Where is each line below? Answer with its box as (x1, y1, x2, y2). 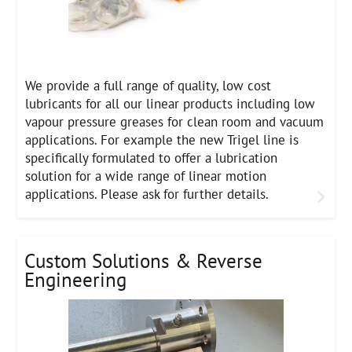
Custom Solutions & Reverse (24, 248, 263, 274)
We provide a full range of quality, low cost (25, 76, 272, 95)
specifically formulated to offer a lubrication (25, 148, 278, 167)
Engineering (24, 267, 127, 293)
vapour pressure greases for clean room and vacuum (25, 112, 324, 131)
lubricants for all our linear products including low (25, 94, 316, 113)
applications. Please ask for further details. (25, 185, 269, 203)
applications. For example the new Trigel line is (25, 130, 299, 149)
